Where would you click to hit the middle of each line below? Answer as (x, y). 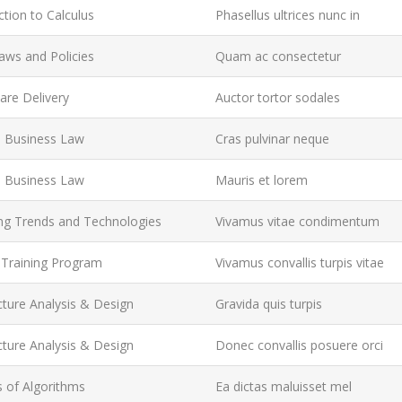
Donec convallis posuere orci (300, 345)
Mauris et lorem (262, 180)
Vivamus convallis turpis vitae (300, 262)
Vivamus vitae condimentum (298, 221)
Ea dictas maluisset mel (284, 386)
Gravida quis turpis (269, 304)
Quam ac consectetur (279, 56)
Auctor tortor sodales (278, 97)
